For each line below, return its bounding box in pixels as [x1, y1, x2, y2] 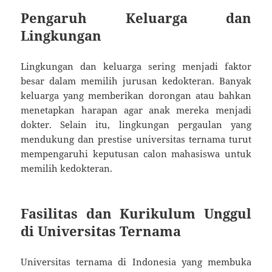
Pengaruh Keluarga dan [21, 8, 251, 27]
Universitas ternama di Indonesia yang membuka [21, 256, 251, 268]
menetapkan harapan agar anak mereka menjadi [21, 104, 251, 117]
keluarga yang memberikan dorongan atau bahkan [21, 89, 251, 102]
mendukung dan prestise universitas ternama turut [21, 133, 251, 146]
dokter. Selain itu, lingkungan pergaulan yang [21, 118, 251, 131]
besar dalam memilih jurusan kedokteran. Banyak [21, 75, 251, 87]
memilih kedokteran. [21, 162, 113, 175]
